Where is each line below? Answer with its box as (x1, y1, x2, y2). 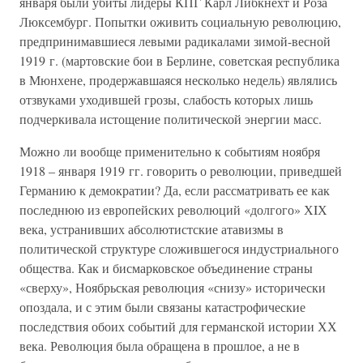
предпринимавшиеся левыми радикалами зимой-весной (19, 32, 331, 49)
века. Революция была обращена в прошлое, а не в (19, 337, 300, 354)
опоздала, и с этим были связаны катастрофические (19, 298, 305, 315)
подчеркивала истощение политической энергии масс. (19, 110, 322, 127)
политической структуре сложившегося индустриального (19, 240, 339, 257)
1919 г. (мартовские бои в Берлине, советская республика (19, 52, 340, 69)
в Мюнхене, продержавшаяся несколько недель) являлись (19, 71, 337, 88)
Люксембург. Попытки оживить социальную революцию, (19, 13, 341, 30)
